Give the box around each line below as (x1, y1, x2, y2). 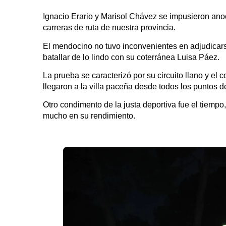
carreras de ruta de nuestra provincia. (43, 23, 176, 32)
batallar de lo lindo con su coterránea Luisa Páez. (43, 52, 219, 62)
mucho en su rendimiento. (43, 111, 135, 121)
